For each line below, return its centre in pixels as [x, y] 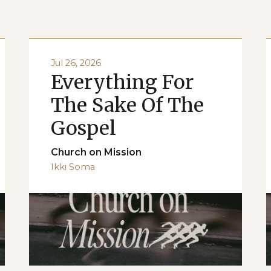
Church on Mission [96, 152]
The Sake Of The [127, 105]
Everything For [122, 82]
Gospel [83, 128]
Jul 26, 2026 [76, 63]
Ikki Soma [73, 167]
